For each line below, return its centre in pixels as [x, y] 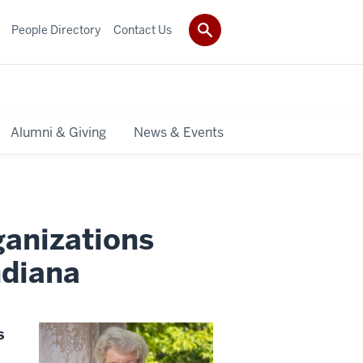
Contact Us [143, 30]
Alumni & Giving [58, 132]
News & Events [179, 132]
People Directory [56, 30]
